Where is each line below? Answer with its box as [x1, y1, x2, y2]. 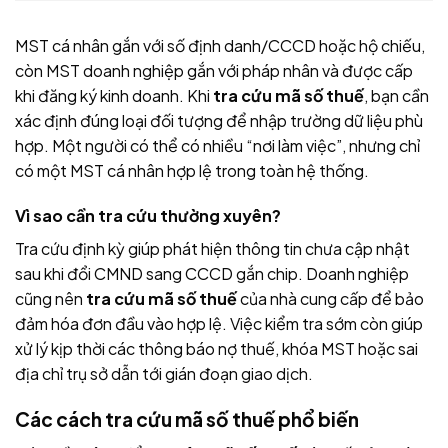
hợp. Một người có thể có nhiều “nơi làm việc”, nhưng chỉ [15, 134, 420, 156]
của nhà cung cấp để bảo [237, 288, 424, 310]
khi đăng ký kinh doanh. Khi [15, 84, 213, 106]
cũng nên [15, 288, 86, 310]
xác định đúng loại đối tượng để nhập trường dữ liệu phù [15, 109, 423, 131]
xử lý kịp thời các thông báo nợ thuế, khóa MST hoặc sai [15, 338, 418, 360]
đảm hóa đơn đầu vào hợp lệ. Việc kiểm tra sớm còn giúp [15, 313, 423, 335]
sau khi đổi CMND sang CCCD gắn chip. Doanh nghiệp [15, 263, 409, 285]
